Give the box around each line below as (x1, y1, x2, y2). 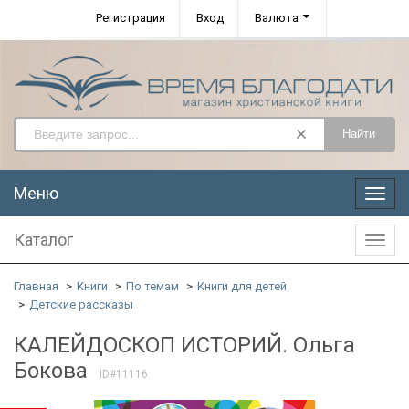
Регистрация (96, 11, 165, 25)
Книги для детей (197, 278, 287, 293)
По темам (126, 278, 179, 293)
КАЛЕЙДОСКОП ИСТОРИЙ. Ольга (14, 331, 355, 358)
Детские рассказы (29, 297, 133, 311)
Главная (14, 278, 58, 293)
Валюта (255, 11, 299, 25)
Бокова (14, 357, 88, 383)
